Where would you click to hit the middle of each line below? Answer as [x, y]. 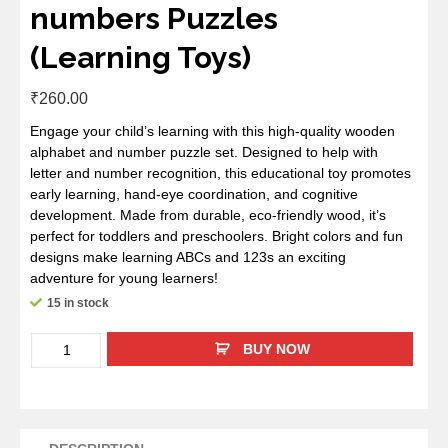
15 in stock [78, 303]
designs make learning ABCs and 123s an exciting [188, 257]
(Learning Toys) [140, 58]
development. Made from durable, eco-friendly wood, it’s [208, 215]
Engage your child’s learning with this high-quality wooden [212, 131]
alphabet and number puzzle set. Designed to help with [204, 152]
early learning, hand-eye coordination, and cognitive [194, 194]
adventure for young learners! [124, 278]
